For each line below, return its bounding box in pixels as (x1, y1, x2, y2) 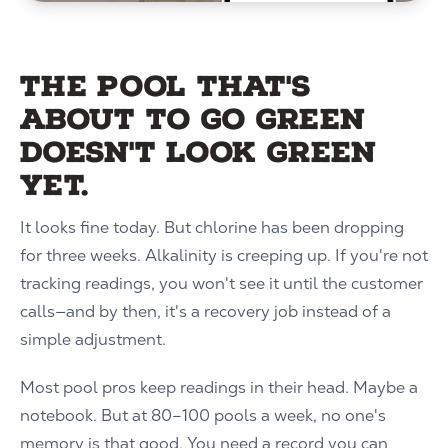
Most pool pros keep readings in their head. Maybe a (20, 377, 418, 398)
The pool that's (20, 67, 311, 105)
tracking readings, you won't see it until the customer (20, 273, 423, 294)
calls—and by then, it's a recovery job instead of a (20, 301, 391, 322)
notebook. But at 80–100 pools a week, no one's (20, 405, 386, 426)
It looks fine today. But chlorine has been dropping (20, 217, 404, 238)
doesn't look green (20, 133, 377, 171)
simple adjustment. (20, 329, 166, 350)
